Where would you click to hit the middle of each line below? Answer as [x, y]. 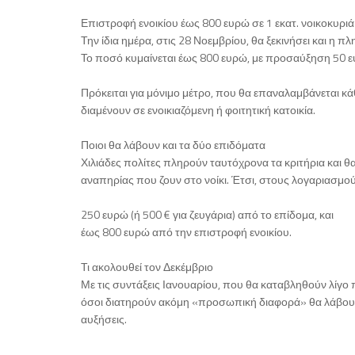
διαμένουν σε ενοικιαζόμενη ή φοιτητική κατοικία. [198, 110]
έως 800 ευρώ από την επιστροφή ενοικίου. [186, 232]
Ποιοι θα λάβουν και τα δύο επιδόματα [173, 145]
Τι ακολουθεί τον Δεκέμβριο [147, 267]
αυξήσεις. [104, 319]
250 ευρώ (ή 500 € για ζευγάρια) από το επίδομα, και [207, 215]
